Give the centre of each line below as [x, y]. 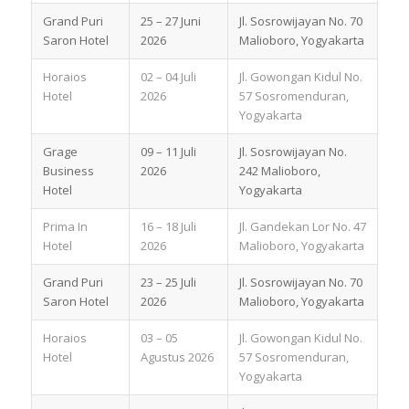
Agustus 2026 [177, 357]
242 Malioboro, [279, 170]
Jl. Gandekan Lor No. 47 [302, 226]
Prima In [65, 226]
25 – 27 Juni [170, 21]
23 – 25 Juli [168, 282]
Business [68, 170]
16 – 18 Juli [168, 226]
